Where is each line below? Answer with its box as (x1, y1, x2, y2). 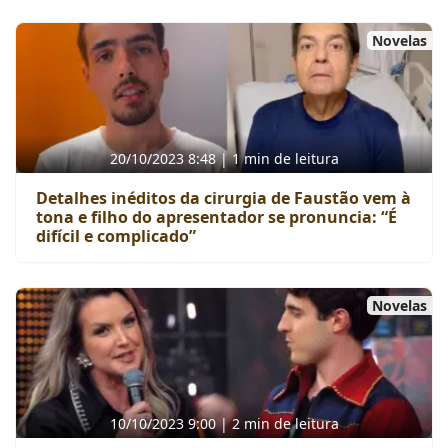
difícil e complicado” (36, 225, 196, 247)
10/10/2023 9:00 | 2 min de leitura (109, 414, 339, 433)
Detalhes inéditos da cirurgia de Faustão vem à (36, 187, 411, 209)
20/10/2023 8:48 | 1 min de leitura (109, 149, 339, 168)
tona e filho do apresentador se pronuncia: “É (36, 206, 397, 228)
